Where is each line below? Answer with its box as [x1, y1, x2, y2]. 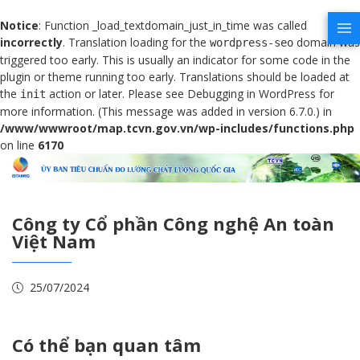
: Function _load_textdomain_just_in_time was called [39, 18, 307, 33]
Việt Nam [12, 228, 96, 253]
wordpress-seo [210, 36, 293, 49]
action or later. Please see [46, 86, 187, 101]
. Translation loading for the [63, 35, 210, 50]
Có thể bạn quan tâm [12, 332, 201, 357]
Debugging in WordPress [187, 86, 316, 101]
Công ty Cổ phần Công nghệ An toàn [12, 211, 334, 235]
